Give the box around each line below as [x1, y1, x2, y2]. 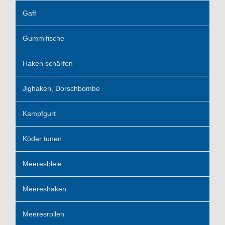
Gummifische [23, 34, 64, 43]
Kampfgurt [23, 109, 56, 118]
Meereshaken [23, 185, 66, 193]
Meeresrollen [23, 210, 64, 218]
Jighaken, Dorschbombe [23, 84, 100, 93]
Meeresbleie [23, 160, 62, 168]
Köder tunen [23, 135, 62, 143]
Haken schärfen [23, 59, 73, 68]
